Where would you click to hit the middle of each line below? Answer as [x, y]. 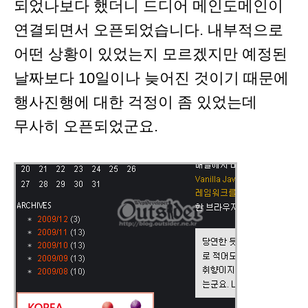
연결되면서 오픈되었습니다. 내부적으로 [148, 30]
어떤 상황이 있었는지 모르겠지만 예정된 [151, 54]
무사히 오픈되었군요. [86, 126]
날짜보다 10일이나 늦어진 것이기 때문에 [151, 78]
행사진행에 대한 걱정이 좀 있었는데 [135, 102]
